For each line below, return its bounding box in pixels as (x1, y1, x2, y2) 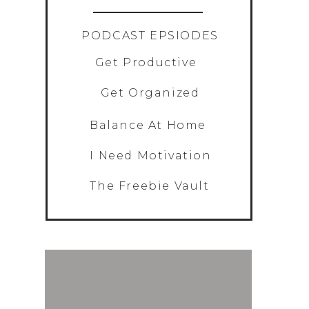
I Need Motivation (90, 149, 212, 162)
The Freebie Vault (90, 179, 210, 192)
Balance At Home (90, 119, 206, 132)
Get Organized (100, 86, 200, 99)
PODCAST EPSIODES (81, 29, 219, 42)
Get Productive (94, 56, 197, 69)
